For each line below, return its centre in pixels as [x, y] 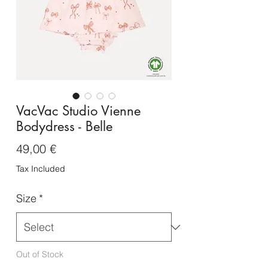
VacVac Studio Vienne [78, 111]
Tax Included [41, 169]
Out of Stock [40, 255]
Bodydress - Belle [64, 127]
